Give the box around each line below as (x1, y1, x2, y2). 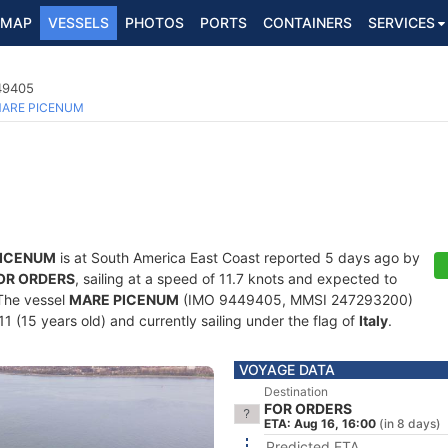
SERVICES (368, 14, 435, 31)
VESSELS (48, 14, 109, 31)
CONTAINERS (263, 14, 352, 31)
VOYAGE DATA (239, 361, 335, 378)
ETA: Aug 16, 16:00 (264, 416, 376, 431)
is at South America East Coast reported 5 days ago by (56, 249, 420, 266)
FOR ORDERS (264, 400, 352, 417)
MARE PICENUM (69, 291, 179, 308)
